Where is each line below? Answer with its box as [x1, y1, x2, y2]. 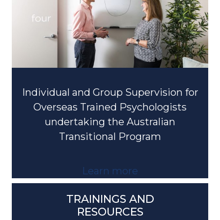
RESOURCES [77, 195, 143, 209]
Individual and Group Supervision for [22, 77, 198, 89]
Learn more [82, 155, 138, 167]
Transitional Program [59, 121, 161, 133]
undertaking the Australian [45, 106, 175, 118]
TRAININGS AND [66, 183, 154, 196]
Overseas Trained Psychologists [33, 91, 187, 104]
